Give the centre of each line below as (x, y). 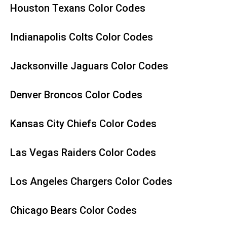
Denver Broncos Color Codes (76, 95)
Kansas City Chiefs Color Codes (83, 124)
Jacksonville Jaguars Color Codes (89, 66)
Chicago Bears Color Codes (73, 210)
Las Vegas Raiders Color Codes (83, 153)
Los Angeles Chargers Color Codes (91, 181)
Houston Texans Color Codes (78, 8)
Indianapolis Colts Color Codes (82, 37)
